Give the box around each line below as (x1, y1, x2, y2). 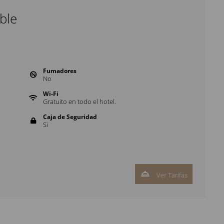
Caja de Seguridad (42, 112, 97, 121)
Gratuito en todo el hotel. (42, 97, 116, 106)
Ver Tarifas (155, 170, 187, 179)
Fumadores (42, 66, 76, 75)
